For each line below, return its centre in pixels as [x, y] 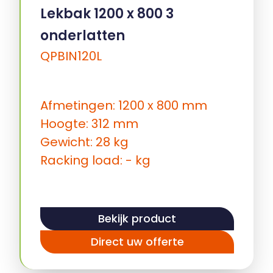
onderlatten [83, 35]
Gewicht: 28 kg [84, 142]
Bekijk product [137, 219]
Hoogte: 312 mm [89, 123]
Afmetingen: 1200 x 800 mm [124, 105]
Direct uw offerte [137, 242]
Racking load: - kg [95, 160]
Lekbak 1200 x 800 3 [107, 13]
